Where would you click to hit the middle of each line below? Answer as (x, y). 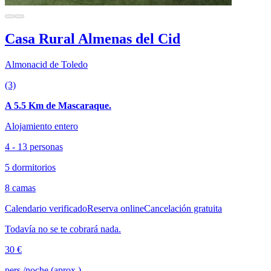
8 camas (20, 188)
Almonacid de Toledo (46, 64)
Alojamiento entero (41, 126)
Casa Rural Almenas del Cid (93, 39)
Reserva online (116, 208)
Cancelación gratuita (183, 208)
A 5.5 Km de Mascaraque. (58, 105)
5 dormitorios (30, 167)
